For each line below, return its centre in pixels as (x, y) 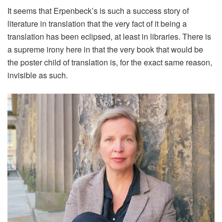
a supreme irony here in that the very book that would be (105, 50)
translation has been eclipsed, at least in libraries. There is (109, 37)
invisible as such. (38, 75)
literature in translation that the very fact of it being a (97, 24)
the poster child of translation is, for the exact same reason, (110, 62)
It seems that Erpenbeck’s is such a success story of (98, 11)
